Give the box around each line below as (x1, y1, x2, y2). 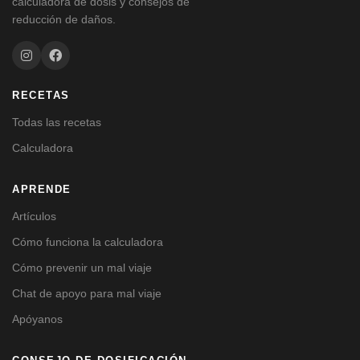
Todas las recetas (12, 116, 101, 129)
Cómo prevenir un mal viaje (12, 261, 152, 274)
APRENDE (12, 183, 72, 195)
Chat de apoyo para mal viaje (12, 287, 162, 300)
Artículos (12, 210, 56, 223)
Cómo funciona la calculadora (12, 235, 163, 248)
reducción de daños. (12, 13, 116, 26)
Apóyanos (12, 313, 63, 325)
